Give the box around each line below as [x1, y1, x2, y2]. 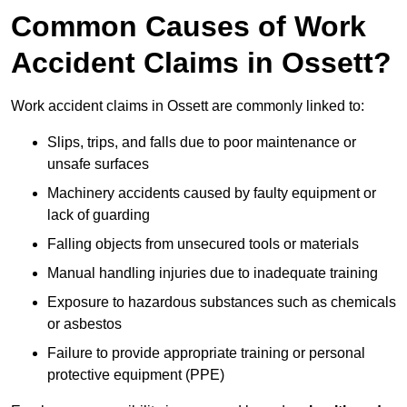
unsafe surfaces [47, 156, 149, 173]
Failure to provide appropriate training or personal [47, 345, 365, 362]
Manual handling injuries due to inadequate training [47, 265, 378, 282]
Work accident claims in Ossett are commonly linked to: [11, 98, 364, 114]
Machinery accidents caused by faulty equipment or [47, 185, 376, 202]
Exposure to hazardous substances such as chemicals [47, 294, 396, 311]
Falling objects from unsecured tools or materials [47, 236, 359, 253]
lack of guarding [47, 207, 150, 223]
